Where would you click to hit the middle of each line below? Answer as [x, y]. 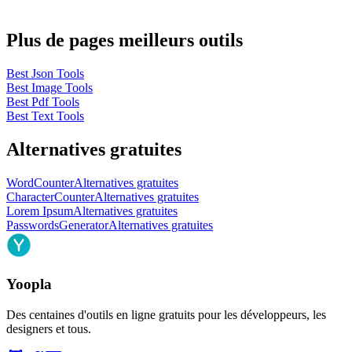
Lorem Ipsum [40, 211]
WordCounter [40, 183]
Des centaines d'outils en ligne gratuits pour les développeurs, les [166, 314]
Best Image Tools [49, 88]
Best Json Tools [45, 74]
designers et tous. [49, 328]
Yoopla [29, 284]
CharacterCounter [50, 197]
